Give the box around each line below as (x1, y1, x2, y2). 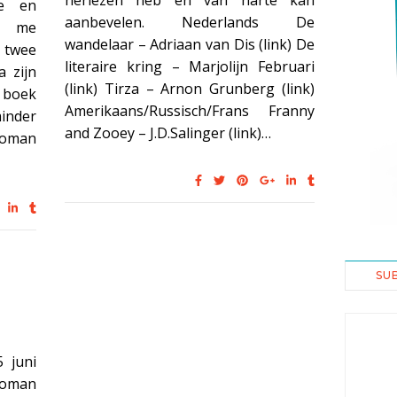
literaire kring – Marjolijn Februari (65, 57, 315, 76)
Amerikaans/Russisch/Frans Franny (65, 101, 315, 121)
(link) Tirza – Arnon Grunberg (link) (65, 79, 315, 98)
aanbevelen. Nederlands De (65, 12, 315, 32)
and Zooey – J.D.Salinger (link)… (65, 123, 271, 143)
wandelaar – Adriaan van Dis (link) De (65, 35, 315, 54)
